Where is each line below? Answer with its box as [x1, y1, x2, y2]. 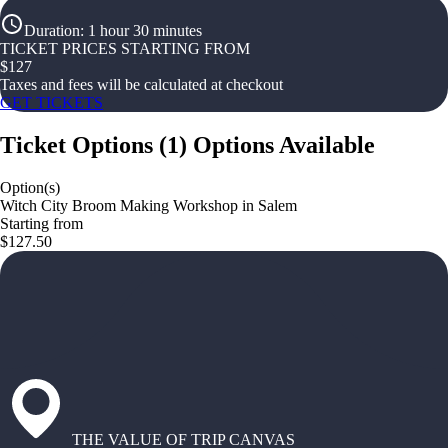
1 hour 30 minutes [88, 22, 202, 39]
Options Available [193, 131, 375, 158]
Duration [24, 22, 80, 39]
